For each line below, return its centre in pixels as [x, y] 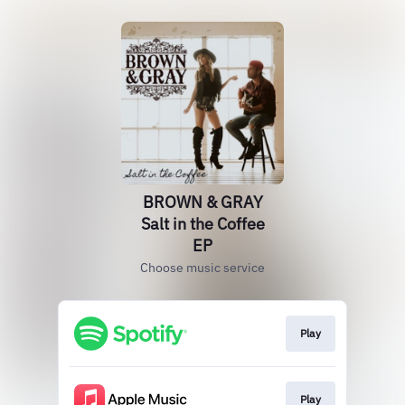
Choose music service [202, 268]
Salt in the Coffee [202, 224]
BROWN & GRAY [202, 202]
